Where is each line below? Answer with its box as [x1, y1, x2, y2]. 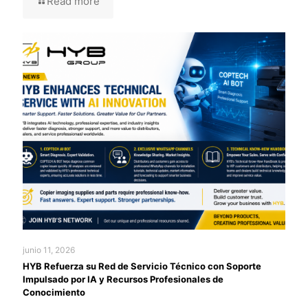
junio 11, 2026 [23, 245, 75, 256]
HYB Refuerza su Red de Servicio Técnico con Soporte [23, 261, 261, 272]
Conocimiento [23, 287, 85, 298]
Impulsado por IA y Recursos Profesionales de [23, 274, 223, 285]
